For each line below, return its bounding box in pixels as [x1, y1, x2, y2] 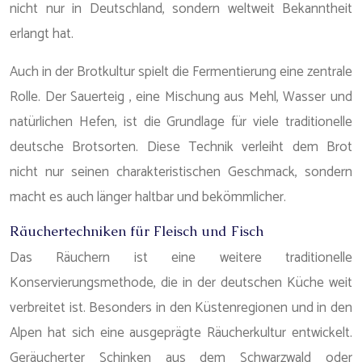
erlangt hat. [10, 23, 74, 45]
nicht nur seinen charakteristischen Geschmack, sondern [10, 161, 352, 183]
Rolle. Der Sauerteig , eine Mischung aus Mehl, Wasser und [10, 86, 352, 108]
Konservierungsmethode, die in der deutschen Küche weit [10, 271, 352, 294]
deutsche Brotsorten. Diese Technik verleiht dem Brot [10, 136, 352, 158]
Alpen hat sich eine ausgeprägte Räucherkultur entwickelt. [10, 322, 352, 344]
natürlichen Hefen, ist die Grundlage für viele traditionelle [10, 111, 352, 133]
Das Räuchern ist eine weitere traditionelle [10, 246, 352, 269]
